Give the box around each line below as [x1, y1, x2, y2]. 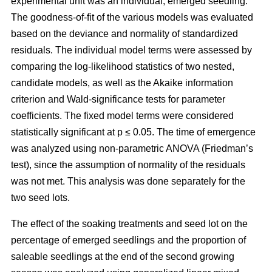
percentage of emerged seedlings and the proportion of [11, 234, 246, 245]
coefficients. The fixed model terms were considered [11, 110, 234, 121]
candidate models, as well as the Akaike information [11, 77, 233, 88]
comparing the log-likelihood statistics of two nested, [11, 61, 234, 72]
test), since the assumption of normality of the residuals [11, 159, 245, 170]
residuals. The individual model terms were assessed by [11, 44, 252, 55]
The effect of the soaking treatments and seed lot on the [11, 218, 248, 229]
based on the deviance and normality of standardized [11, 28, 238, 39]
